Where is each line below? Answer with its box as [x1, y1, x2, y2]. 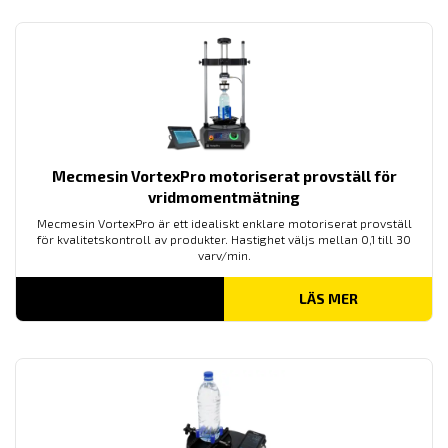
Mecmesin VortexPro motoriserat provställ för [51, 166, 397, 185]
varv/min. [197, 247, 251, 262]
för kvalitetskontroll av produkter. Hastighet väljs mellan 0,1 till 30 [37, 231, 411, 246]
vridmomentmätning [148, 187, 300, 206]
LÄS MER [298, 289, 358, 307]
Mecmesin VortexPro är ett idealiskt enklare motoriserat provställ [36, 215, 412, 230]
